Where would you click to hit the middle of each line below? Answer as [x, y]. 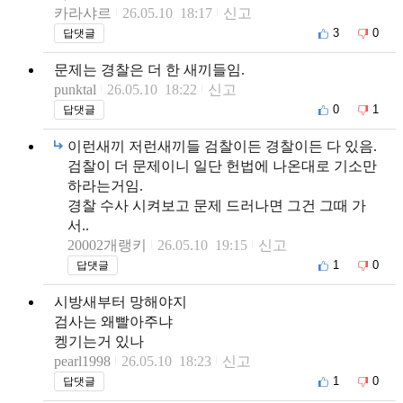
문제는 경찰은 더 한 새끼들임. [149, 69]
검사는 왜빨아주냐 [113, 321]
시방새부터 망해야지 [121, 301]
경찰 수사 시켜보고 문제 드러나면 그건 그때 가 [217, 205]
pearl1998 [82, 361]
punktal [75, 89]
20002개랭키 [107, 245]
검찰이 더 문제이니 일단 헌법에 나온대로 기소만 [222, 166]
